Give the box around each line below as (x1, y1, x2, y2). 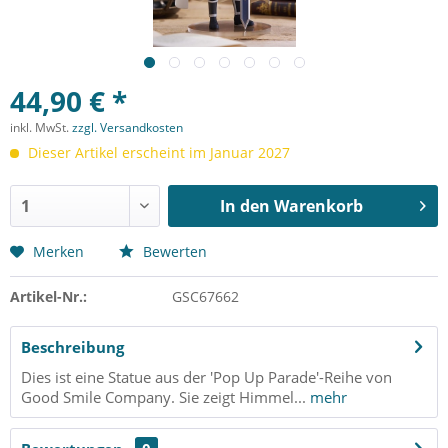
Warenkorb (273, 195, 363, 217)
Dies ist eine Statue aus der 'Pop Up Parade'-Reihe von (21, 367, 392, 387)
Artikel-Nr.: (10, 287, 87, 306)
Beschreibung (21, 337, 124, 357)
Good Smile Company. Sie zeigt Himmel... (21, 387, 306, 407)
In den (219, 195, 270, 217)
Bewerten (139, 242, 207, 261)
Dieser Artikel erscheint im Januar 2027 (24, 143, 290, 162)
